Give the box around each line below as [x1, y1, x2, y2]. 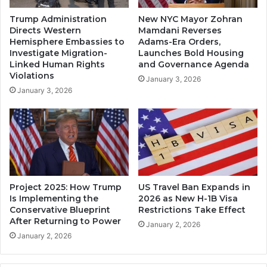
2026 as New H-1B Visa [138, 193, 238, 204]
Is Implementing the [10, 193, 98, 204]
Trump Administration [10, 14, 107, 25]
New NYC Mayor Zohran [138, 14, 243, 25]
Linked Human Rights [10, 59, 105, 70]
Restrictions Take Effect [138, 204, 246, 216]
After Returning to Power [10, 216, 121, 227]
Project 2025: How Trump [10, 182, 122, 193]
